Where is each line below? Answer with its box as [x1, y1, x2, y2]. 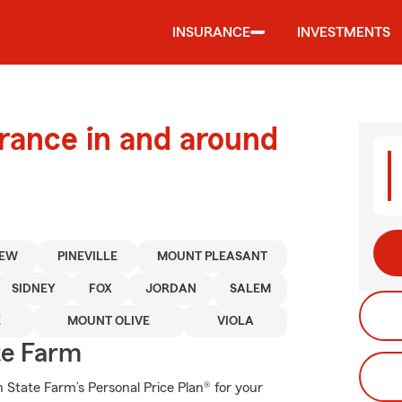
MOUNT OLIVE [67, 315, 151, 328]
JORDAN [144, 283, 197, 295]
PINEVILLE [57, 250, 118, 263]
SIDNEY [11, 283, 56, 295]
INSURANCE [172, 25, 250, 39]
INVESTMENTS [297, 25, 390, 39]
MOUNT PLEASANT [156, 250, 267, 263]
